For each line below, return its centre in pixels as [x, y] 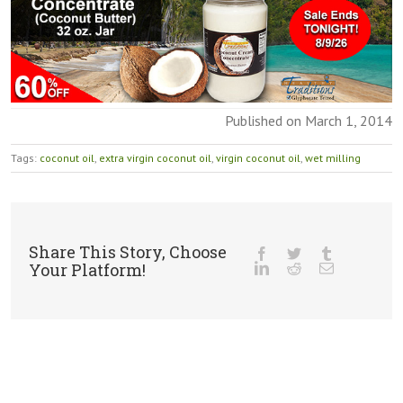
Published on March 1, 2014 [309, 121]
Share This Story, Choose [128, 252]
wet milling [333, 158]
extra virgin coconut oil [155, 158]
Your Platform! [87, 270]
